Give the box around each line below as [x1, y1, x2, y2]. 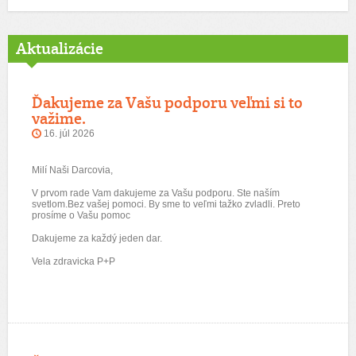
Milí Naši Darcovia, [32, 164, 115, 176]
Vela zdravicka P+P [32, 256, 115, 267]
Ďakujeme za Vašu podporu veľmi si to [32, 92, 303, 113]
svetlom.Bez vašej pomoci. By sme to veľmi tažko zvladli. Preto [32, 199, 300, 210]
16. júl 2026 [44, 128, 95, 139]
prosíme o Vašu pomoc [32, 210, 130, 221]
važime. [32, 108, 87, 129]
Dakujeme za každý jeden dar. [32, 233, 162, 244]
